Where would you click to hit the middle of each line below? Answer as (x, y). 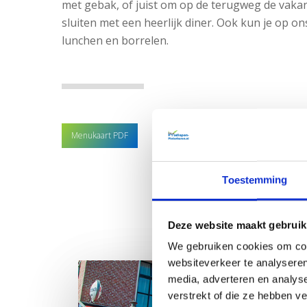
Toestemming (255, 180)
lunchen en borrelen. (115, 41)
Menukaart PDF (100, 136)
